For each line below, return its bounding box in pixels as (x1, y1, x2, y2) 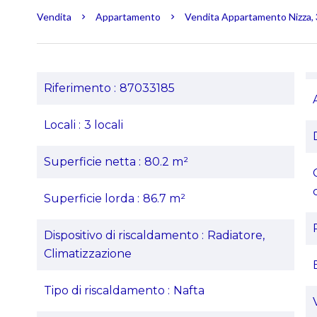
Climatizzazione (44, 247, 132, 260)
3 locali (84, 118, 123, 132)
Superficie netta (44, 155, 139, 168)
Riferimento (44, 81, 114, 95)
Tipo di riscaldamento (44, 284, 168, 297)
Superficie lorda (44, 192, 137, 205)
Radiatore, (207, 229, 265, 242)
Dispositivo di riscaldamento (44, 229, 202, 242)
